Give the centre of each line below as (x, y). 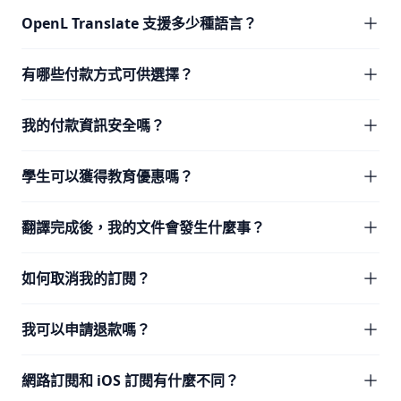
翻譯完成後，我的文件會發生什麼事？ (143, 227)
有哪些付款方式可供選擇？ (107, 74)
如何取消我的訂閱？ (86, 278)
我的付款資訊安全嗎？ (93, 125)
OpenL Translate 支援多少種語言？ (139, 23)
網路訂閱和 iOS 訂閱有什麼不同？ (130, 380)
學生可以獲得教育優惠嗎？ (107, 176)
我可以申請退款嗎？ (86, 329)
